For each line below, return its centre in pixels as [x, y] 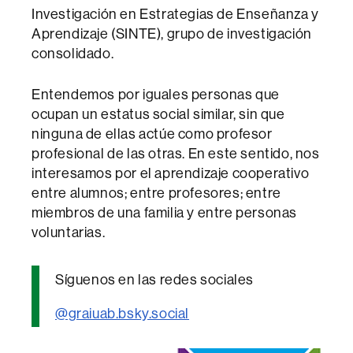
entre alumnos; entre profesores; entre [156, 193]
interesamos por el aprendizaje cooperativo [171, 173]
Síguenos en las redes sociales [154, 279]
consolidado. [73, 53]
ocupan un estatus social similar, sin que [158, 114]
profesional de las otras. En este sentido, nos [176, 153]
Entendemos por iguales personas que [156, 94]
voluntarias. [69, 232]
